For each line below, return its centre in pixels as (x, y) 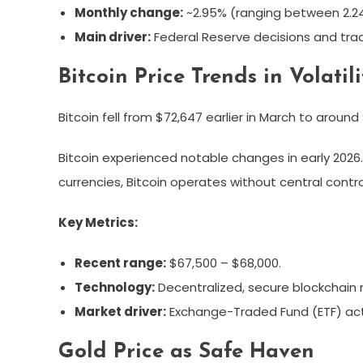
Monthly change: (129, 12)
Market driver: (120, 311)
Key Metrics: (98, 222)
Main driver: (113, 36)
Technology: (115, 287)
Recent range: (120, 263)
